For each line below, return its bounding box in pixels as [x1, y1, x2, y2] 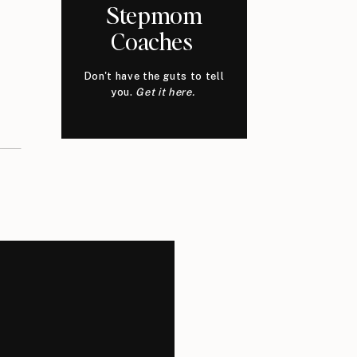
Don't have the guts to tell [84, 70, 225, 82]
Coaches [111, 25, 198, 56]
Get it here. [135, 86, 198, 98]
